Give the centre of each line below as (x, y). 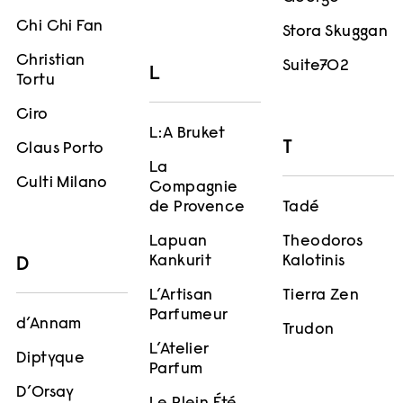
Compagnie (194, 188)
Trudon (309, 331)
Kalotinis (314, 262)
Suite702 (316, 67)
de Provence (197, 207)
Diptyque (51, 359)
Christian (51, 62)
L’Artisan (181, 296)
